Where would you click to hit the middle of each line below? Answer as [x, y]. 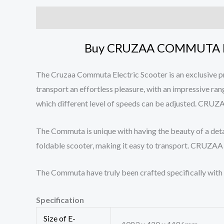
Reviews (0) [110, 17]
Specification [60, 200]
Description [58, 17]
